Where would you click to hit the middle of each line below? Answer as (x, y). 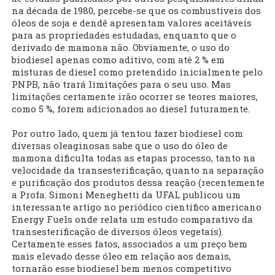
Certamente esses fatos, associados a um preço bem (130, 244)
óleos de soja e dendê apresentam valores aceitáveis (132, 23)
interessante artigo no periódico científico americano (137, 207)
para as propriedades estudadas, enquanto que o (124, 35)
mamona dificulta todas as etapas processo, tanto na (134, 158)
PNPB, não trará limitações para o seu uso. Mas (121, 84)
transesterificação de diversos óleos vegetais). (118, 232)
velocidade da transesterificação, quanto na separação (138, 170)
